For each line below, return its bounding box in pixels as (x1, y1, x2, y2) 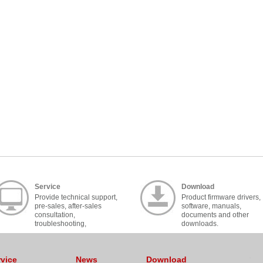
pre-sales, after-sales (35, 202, 102, 210)
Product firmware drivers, (181, 193, 261, 201)
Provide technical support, (35, 193, 117, 201)
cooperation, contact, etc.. (35, 228, 116, 237)
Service (35, 183, 60, 191)
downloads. (181, 220, 218, 228)
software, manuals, (181, 202, 241, 210)
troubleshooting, (35, 220, 86, 228)
